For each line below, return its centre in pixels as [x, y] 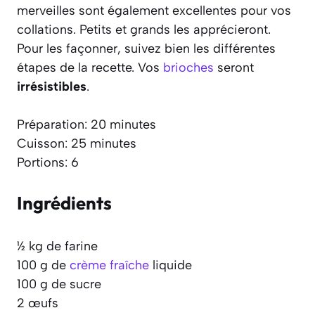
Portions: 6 [48, 162]
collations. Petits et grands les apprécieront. [144, 29]
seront [234, 67]
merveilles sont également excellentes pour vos [154, 10]
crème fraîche [109, 265]
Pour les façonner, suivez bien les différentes [146, 48]
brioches [188, 67]
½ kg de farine [57, 246]
